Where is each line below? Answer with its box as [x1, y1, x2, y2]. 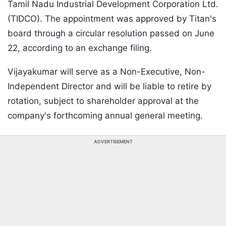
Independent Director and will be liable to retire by [8, 81, 211, 92]
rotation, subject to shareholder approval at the [8, 96, 199, 106]
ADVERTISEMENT [93, 139, 133, 145]
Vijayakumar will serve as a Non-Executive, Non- [8, 67, 205, 77]
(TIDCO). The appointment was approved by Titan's [8, 14, 216, 24]
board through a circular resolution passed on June [8, 28, 214, 39]
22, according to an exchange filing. [8, 43, 152, 53]
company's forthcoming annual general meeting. [8, 110, 203, 121]
